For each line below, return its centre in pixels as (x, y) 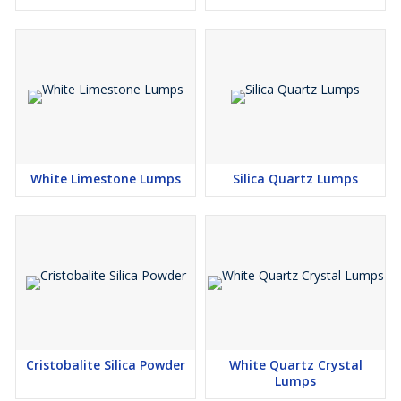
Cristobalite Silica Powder (106, 365)
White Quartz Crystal (295, 365)
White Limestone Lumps (106, 179)
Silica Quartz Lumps (295, 179)
